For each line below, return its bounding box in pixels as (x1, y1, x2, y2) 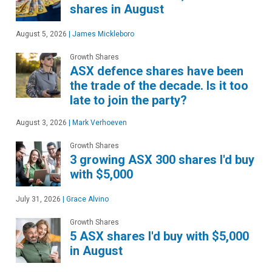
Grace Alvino (64, 194, 109, 203)
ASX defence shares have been (70, 63, 243, 78)
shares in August (70, 1, 164, 16)
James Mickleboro (70, 29, 134, 38)
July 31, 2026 (16, 194, 61, 203)
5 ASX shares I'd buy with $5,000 (70, 228, 249, 243)
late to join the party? (70, 92, 187, 107)
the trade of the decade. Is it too (70, 78, 248, 93)
